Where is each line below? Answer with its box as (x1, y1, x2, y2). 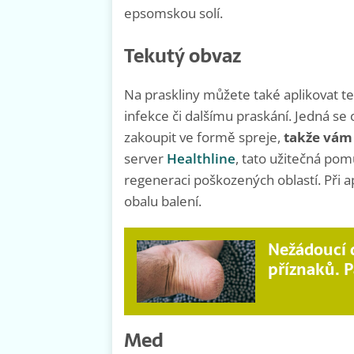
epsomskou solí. (124, 4, 223, 23)
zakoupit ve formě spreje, (124, 128, 284, 147)
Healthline (167, 149, 235, 168)
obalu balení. (124, 192, 201, 211)
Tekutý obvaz (124, 40, 241, 72)
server (124, 149, 167, 168)
